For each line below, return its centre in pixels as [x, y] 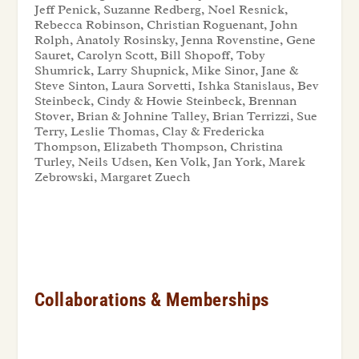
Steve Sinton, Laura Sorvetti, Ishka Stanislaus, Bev [176, 86]
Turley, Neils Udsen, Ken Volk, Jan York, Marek [169, 162]
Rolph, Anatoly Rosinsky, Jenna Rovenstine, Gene [175, 40]
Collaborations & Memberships [151, 301]
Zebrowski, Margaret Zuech [112, 177]
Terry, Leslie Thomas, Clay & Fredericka [149, 132]
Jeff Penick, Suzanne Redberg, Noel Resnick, [161, 10]
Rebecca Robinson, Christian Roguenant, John [165, 25]
